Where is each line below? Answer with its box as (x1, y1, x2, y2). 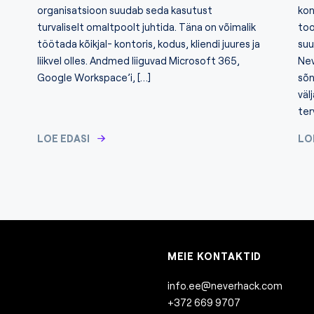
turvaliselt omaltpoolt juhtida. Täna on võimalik (36, 20, 256, 33)
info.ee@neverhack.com (167, 279, 282, 292)
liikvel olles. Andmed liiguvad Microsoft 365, (36, 54, 240, 67)
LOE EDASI (36, 132, 90, 144)
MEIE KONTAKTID (167, 250, 262, 263)
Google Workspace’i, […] (36, 71, 151, 83)
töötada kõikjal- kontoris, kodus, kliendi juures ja (36, 37, 260, 50)
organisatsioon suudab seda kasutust (36, 4, 212, 16)
